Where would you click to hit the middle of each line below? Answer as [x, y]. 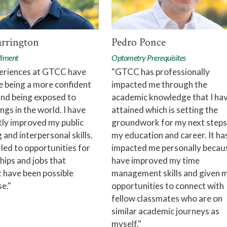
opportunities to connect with [168, 186]
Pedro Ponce [139, 43]
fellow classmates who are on [167, 199]
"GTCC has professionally [161, 72]
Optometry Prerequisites [149, 58]
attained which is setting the [165, 110]
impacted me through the [159, 85]
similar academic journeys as [165, 211]
